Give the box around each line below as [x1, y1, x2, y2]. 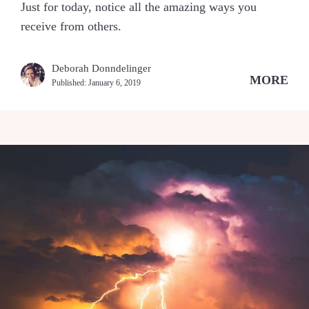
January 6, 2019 [88, 77, 141, 88]
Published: [52, 77, 88, 88]
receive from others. [21, 19, 121, 33]
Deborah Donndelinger [52, 62, 151, 74]
